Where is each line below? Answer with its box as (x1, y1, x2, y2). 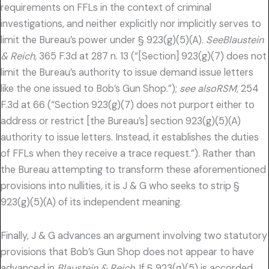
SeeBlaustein (206, 33, 264, 46)
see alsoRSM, (180, 82, 238, 95)
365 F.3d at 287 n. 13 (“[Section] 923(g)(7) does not (37, 49, 267, 62)
